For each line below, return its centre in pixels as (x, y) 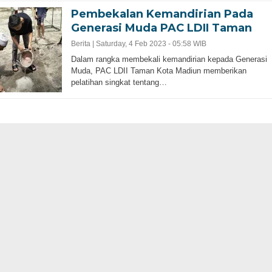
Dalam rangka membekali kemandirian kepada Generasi (169, 59)
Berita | (83, 43)
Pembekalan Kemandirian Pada (162, 14)
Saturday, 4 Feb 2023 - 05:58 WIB (151, 43)
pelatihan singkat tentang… (119, 82)
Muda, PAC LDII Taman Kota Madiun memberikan (158, 70)
